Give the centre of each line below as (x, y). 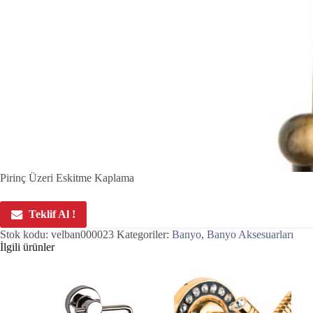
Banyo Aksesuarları (250, 234)
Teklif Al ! (52, 214)
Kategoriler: (144, 234)
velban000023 (82, 234)
